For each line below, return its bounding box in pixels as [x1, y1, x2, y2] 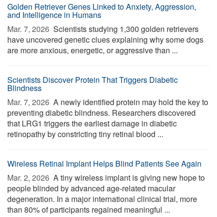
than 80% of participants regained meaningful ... [7, 204, 170, 215]
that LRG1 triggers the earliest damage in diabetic [7, 118, 177, 129]
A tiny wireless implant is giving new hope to [51, 172, 205, 183]
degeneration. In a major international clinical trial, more [7, 193, 197, 204]
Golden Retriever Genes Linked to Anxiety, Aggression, [7, 1, 196, 12]
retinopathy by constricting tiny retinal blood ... [7, 128, 163, 139]
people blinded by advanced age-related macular [7, 183, 175, 194]
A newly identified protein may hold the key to [51, 96, 208, 108]
